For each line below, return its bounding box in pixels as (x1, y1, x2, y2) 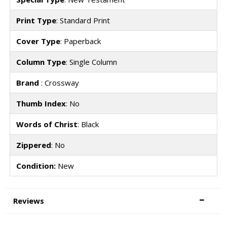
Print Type (16, 15, 56, 26)
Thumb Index (16, 98, 66, 109)
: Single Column (65, 57, 117, 67)
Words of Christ (16, 119, 78, 130)
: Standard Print (56, 15, 110, 26)
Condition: (16, 161, 56, 171)
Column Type (16, 57, 66, 67)
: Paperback (60, 36, 101, 47)
